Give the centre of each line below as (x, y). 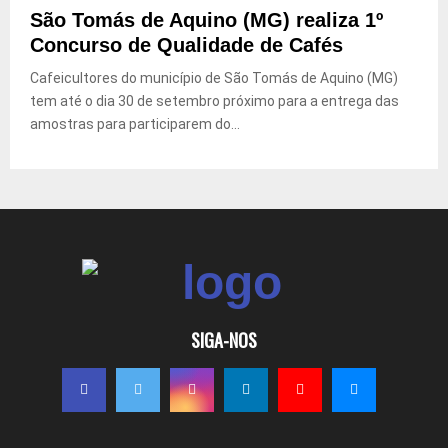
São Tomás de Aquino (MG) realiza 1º (206, 19)
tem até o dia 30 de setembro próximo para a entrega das (214, 100)
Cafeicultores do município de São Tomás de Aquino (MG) (214, 77)
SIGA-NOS (224, 339)
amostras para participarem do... (135, 123)
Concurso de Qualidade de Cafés (186, 44)
